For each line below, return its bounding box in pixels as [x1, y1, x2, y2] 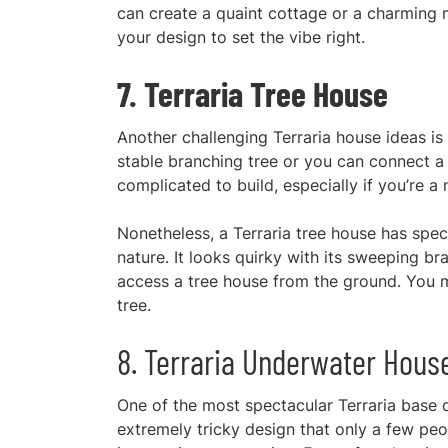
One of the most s [117, 395, 253, 415]
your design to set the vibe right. [117, 27, 370, 47]
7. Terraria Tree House [117, 73, 388, 114]
